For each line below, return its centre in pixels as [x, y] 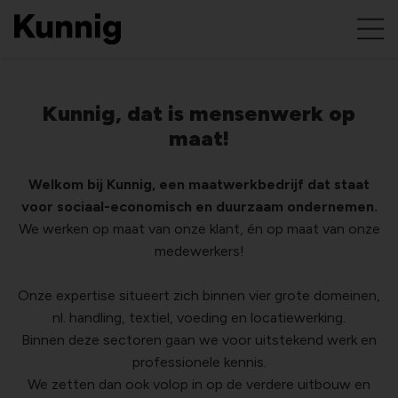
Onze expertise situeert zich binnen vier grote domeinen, [199, 295]
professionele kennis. [199, 362]
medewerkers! [199, 251]
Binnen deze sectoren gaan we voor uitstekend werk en [199, 340]
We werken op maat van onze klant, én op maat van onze [199, 229]
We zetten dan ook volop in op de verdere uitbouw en [199, 384]
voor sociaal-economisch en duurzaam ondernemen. [199, 207]
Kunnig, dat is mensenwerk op [199, 113]
